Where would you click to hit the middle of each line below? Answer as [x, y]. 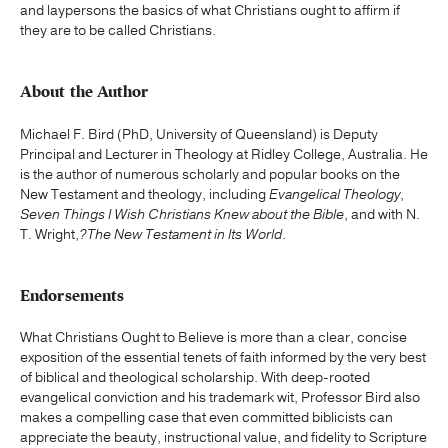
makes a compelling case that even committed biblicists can [206, 417]
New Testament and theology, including [144, 194]
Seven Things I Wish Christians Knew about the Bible [182, 214]
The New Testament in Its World [184, 234]
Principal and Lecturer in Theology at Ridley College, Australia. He [224, 154]
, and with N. [382, 214]
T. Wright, [49, 234]
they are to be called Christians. [118, 31]
